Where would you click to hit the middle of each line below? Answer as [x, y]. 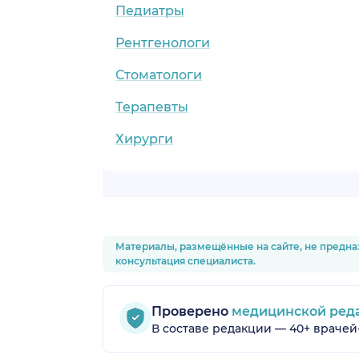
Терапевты [152, 107]
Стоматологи [159, 75]
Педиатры [150, 10]
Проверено [190, 311]
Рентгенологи [163, 42]
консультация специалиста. [186, 260]
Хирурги [144, 139]
